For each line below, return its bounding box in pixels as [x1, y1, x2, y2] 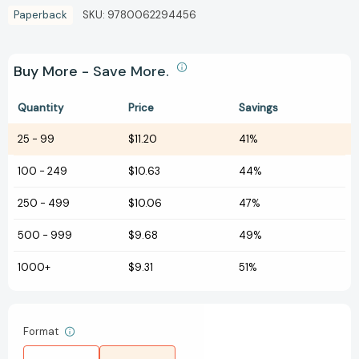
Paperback [14, 8, 67, 22]
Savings [239, 101, 278, 115]
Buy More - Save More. [14, 62, 173, 82]
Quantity [18, 101, 63, 115]
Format [23, 325, 61, 339]
